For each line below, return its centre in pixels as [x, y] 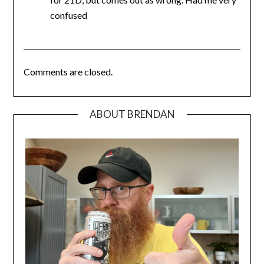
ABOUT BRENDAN [132, 114]
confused [68, 15]
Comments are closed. [68, 72]
